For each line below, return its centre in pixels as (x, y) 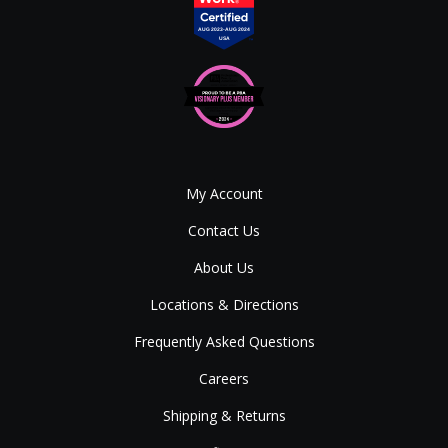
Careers (224, 379)
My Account (224, 194)
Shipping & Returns (224, 416)
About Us (224, 268)
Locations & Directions (224, 305)
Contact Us (224, 231)
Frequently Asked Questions (224, 342)
